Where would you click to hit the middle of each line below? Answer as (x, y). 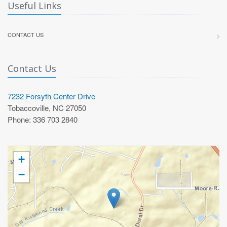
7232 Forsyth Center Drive (51, 96)
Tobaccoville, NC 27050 (47, 108)
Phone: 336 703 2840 (43, 119)
